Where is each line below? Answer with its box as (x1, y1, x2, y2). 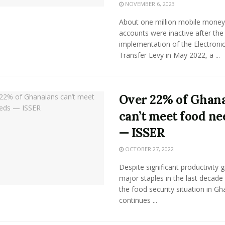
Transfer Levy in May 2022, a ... (119, 50, 220, 60)
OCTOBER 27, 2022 (123, 145, 174, 153)
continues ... (119, 195, 157, 205)
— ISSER (119, 125, 165, 141)
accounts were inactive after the (119, 28, 223, 38)
